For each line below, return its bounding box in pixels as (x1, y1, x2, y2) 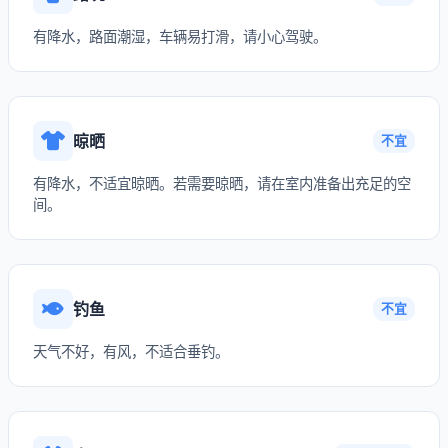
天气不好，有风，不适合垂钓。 (33, 343, 229, 360)
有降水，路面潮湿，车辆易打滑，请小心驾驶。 (33, 28, 327, 45)
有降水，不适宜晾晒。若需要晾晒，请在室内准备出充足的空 (33, 175, 411, 192)
